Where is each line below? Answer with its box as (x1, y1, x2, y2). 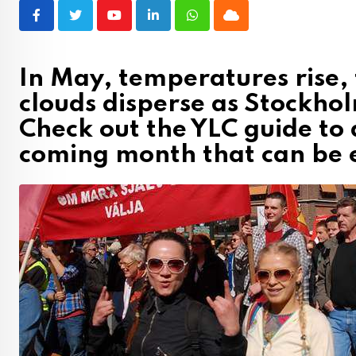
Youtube (113, 17, 158, 33)
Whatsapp (191, 17, 247, 33)
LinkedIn (152, 17, 200, 33)
